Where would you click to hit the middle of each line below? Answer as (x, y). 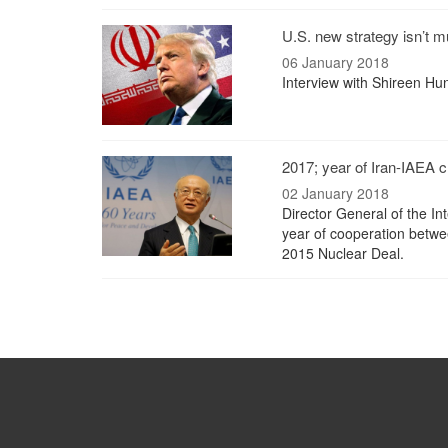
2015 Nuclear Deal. (343, 253)
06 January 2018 (335, 62)
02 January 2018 (335, 193)
